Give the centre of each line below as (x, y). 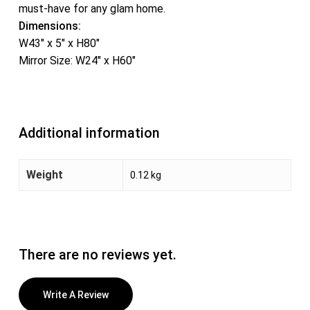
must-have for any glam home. (92, 8)
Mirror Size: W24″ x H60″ (77, 60)
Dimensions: (49, 26)
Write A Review (75, 294)
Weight (44, 174)
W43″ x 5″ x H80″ (59, 43)
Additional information (89, 133)
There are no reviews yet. (97, 255)
